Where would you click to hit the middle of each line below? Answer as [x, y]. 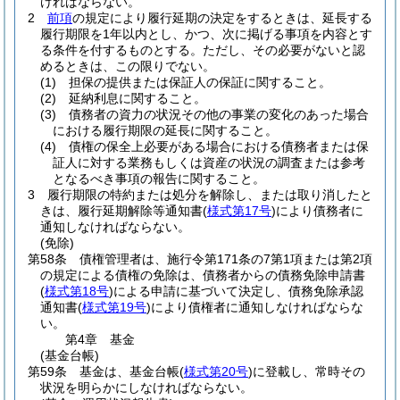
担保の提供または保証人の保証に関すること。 [200, 82]
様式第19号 [114, 307]
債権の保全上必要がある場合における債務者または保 [219, 146]
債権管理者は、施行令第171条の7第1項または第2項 [226, 259]
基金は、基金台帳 [129, 371]
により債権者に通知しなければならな [257, 307]
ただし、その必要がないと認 [284, 50]
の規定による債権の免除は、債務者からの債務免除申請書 [203, 275]
